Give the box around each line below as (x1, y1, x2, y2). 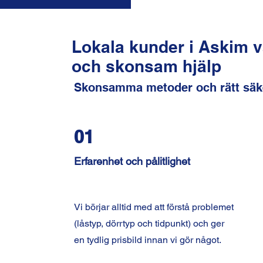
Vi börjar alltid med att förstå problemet (73, 201, 234, 213)
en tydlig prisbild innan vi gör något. (73, 234, 221, 245)
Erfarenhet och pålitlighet (73, 155, 190, 167)
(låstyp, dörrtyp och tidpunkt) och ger (73, 218, 224, 229)
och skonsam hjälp (71, 56, 221, 76)
